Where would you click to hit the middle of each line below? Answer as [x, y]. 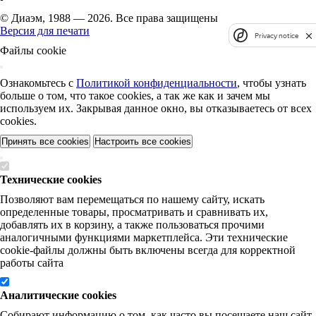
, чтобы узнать [272, 83]
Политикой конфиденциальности [157, 83]
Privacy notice [276, 35]
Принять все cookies [45, 141]
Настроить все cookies [143, 141]
